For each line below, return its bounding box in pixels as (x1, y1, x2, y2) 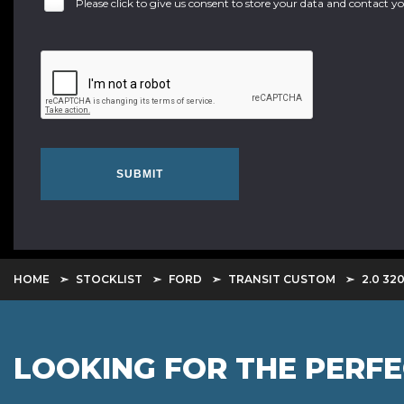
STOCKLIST (76, 272, 142, 286)
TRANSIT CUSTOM (228, 272, 335, 286)
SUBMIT (116, 168, 163, 180)
